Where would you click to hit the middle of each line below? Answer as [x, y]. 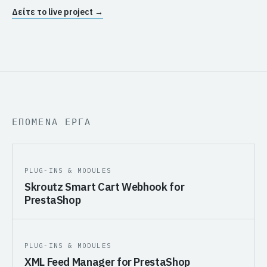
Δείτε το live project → [58, 12]
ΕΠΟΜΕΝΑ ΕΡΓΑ [52, 122]
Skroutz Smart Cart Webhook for [105, 187]
